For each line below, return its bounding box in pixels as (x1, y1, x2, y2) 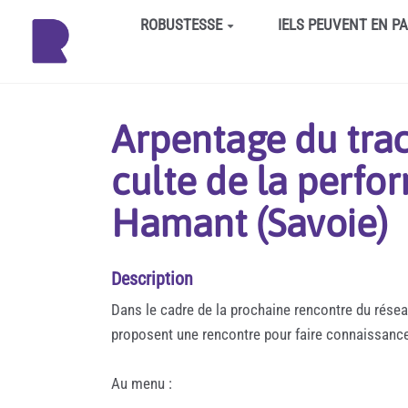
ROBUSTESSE (139, 15, 222, 34)
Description (111, 267, 193, 290)
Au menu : (111, 373, 172, 393)
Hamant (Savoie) (111, 200, 388, 246)
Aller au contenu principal (22, 13, 177, 31)
